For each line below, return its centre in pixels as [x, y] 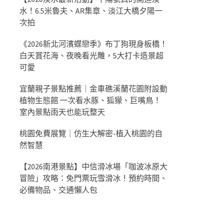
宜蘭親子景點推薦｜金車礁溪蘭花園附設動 [93, 89]
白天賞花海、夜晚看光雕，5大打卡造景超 [91, 55]
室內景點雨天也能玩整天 [62, 112]
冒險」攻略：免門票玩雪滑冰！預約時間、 [93, 178]
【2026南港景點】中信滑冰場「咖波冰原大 [93, 166]
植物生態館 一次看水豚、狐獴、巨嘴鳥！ [90, 100]
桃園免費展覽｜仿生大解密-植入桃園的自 [91, 133]
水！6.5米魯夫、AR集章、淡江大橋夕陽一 [91, 11]
